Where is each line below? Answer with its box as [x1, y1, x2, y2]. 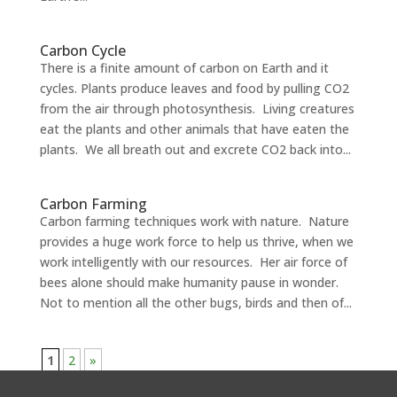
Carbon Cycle [39, 41, 126, 61]
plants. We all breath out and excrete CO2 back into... [39, 141, 351, 159]
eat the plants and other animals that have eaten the [39, 121, 349, 138]
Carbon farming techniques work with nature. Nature [39, 213, 349, 230]
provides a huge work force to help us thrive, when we [39, 233, 354, 251]
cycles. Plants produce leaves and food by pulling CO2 [39, 80, 349, 97]
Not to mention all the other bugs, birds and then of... [39, 294, 352, 312]
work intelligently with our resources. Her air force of [39, 253, 347, 271]
